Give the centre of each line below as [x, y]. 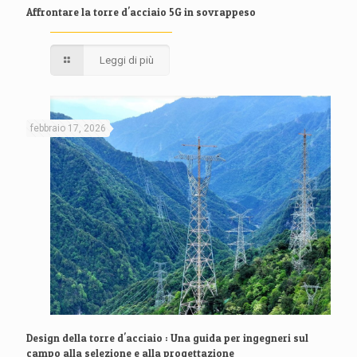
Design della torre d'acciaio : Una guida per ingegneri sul [167, 338]
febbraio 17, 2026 [68, 129]
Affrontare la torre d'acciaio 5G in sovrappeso [141, 12]
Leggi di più [127, 61]
